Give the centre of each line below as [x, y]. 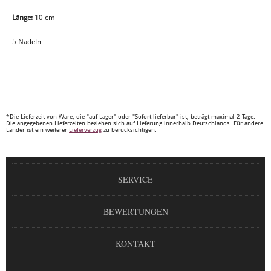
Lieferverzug [85, 130]
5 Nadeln [27, 42]
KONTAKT [135, 244]
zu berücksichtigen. [129, 130]
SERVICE [135, 180]
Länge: [22, 18]
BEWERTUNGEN [135, 212]
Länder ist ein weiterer [38, 130]
